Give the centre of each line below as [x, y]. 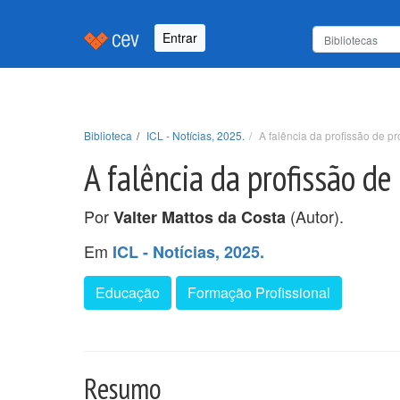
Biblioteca [108, 135]
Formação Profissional [259, 292]
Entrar [180, 38]
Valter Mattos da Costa [200, 217]
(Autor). [315, 216]
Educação [128, 292]
